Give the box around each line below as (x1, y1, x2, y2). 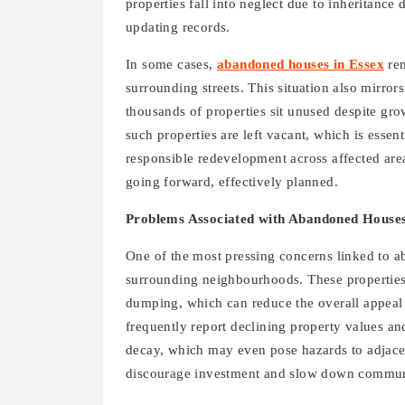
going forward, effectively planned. (126, 174, 338, 189)
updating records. (126, 20, 231, 34)
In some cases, (126, 57, 217, 71)
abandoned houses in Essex (217, 57, 384, 71)
